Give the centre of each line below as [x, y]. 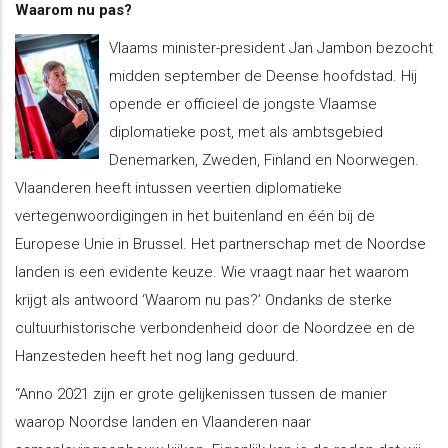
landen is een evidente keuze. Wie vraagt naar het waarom [212, 271]
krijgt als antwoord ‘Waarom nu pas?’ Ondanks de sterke [203, 299]
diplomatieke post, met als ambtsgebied [245, 131]
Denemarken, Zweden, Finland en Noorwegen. [263, 159]
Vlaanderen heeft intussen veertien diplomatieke [178, 187]
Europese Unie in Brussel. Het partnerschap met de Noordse [220, 243]
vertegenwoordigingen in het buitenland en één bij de [195, 215]
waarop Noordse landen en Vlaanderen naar [163, 421]
